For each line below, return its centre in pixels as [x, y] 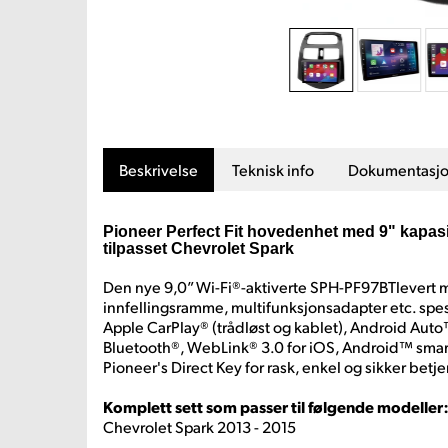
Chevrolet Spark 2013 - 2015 [199, 426]
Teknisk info [273, 169]
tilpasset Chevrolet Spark [198, 248]
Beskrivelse [158, 169]
